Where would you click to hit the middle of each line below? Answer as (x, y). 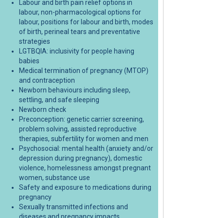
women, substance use (54, 177)
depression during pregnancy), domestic (80, 158)
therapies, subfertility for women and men (83, 138)
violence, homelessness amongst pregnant (85, 168)
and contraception (47, 80)
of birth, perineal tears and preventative (79, 31)
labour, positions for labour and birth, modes (86, 22)
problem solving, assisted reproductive (78, 129)
